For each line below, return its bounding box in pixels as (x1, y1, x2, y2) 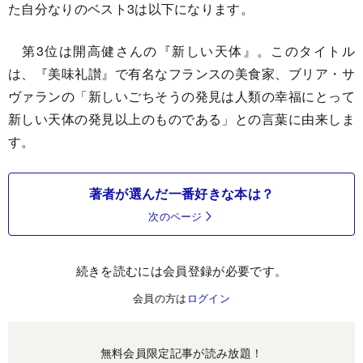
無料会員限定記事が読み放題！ (100, 344, 263, 361)
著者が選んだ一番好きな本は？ (88, 183, 275, 203)
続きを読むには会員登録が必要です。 (75, 261, 288, 279)
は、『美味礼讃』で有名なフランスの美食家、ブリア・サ (8, 63, 355, 83)
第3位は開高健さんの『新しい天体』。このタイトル (8, 41, 355, 60)
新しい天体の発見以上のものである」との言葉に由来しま (8, 109, 355, 128)
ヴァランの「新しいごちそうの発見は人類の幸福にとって (8, 86, 355, 105)
